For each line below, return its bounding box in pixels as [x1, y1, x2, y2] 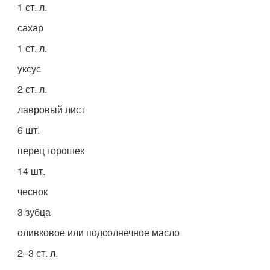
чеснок [17, 184, 48, 198]
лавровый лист [17, 102, 86, 116]
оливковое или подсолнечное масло [17, 225, 180, 239]
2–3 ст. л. [17, 245, 58, 260]
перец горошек [17, 143, 85, 157]
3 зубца [17, 204, 51, 219]
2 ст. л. [17, 81, 48, 96]
